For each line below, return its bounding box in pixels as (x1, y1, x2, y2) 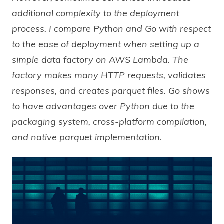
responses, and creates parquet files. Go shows (12, 85, 210, 97)
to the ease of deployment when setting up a (12, 38, 199, 50)
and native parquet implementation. (12, 131, 162, 143)
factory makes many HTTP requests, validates (12, 69, 206, 81)
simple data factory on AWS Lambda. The (12, 54, 188, 66)
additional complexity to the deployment (12, 7, 179, 19)
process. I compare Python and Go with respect (12, 23, 211, 35)
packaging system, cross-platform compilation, (12, 116, 207, 128)
